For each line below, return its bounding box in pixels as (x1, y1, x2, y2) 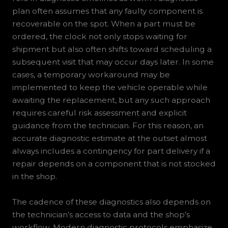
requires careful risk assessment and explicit (12, 108, 187, 118)
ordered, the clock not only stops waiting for (12, 32, 187, 42)
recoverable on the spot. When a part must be (12, 19, 195, 29)
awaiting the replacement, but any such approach (12, 95, 210, 105)
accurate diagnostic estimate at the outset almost (12, 133, 207, 144)
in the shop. (12, 172, 57, 182)
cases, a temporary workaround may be (12, 70, 170, 80)
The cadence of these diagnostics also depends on (12, 196, 211, 207)
